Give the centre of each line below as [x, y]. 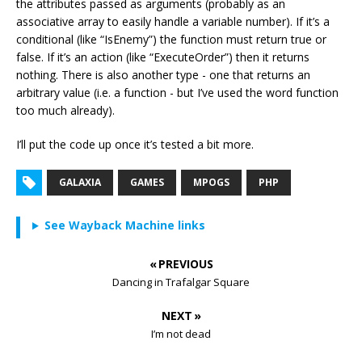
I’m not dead [181, 334]
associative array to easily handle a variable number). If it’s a [173, 22]
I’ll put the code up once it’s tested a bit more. [135, 145]
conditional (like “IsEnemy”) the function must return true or [171, 40]
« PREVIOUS [181, 264]
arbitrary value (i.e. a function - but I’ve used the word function [177, 93]
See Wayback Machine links [124, 225]
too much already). [65, 111]
